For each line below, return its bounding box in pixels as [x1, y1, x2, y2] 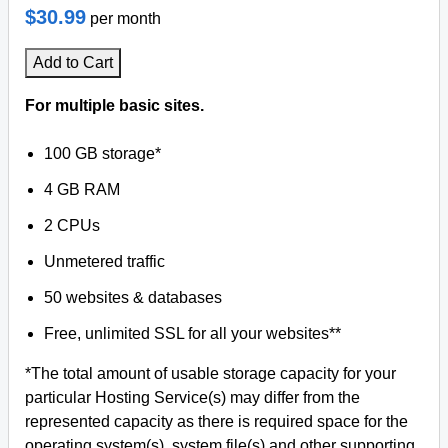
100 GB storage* [44, 145, 162, 162]
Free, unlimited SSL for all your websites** [44, 325, 342, 342]
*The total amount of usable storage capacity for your [25, 365, 396, 382]
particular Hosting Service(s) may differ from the [25, 389, 360, 406]
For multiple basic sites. [25, 97, 204, 114]
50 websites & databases [44, 289, 223, 306]
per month [90, 10, 161, 27]
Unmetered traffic [44, 253, 166, 270]
